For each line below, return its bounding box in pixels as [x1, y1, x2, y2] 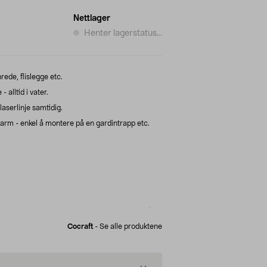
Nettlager [73, 14, 110, 23]
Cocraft [67, 222, 93, 230]
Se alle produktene [100, 222, 162, 230]
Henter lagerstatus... [84, 29, 162, 38]
